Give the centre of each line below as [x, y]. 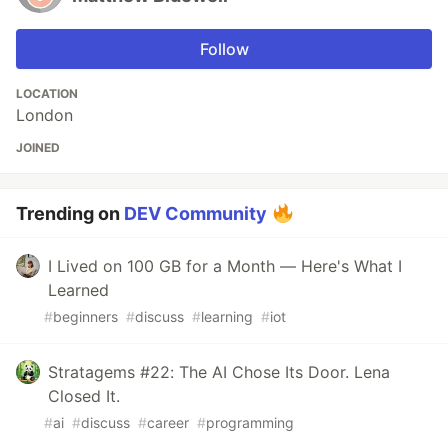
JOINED [38, 147]
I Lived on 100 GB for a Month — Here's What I [225, 266]
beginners [85, 316]
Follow [224, 49]
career [168, 422]
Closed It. [84, 396]
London [44, 115]
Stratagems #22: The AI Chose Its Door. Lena [219, 372]
